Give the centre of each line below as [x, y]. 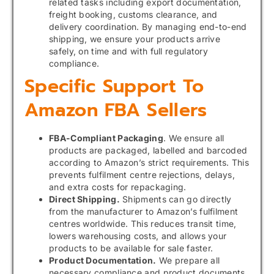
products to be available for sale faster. [131, 248]
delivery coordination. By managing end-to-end [148, 26]
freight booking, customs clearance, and [133, 14]
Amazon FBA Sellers [116, 110]
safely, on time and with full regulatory [129, 51]
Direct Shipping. [84, 199]
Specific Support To [114, 86]
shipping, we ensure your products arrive [135, 39]
